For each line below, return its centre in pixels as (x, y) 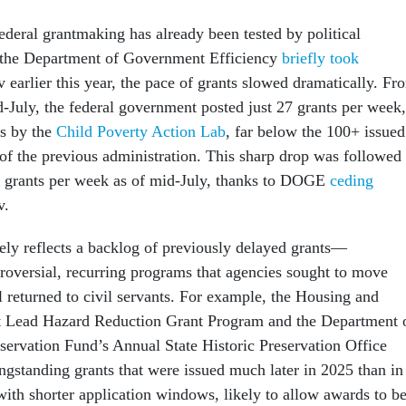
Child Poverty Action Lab (141, 131)
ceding (352, 180)
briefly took (320, 58)
